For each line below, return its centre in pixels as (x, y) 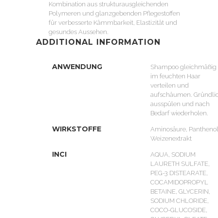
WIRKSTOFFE (77, 129)
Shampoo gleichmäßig (183, 67)
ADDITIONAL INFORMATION (98, 42)
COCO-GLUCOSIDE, (179, 210)
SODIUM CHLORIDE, (180, 201)
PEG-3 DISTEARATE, (179, 173)
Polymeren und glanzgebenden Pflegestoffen (114, 13)
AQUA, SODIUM (173, 154)
